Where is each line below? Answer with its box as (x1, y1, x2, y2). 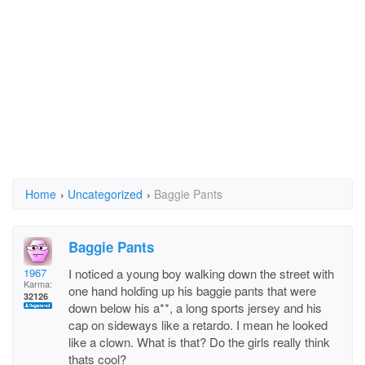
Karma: (24, 277, 52, 290)
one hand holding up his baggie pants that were (68, 282, 316, 299)
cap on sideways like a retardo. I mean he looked (68, 316, 328, 333)
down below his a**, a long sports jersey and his (68, 299, 322, 316)
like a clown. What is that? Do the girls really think (68, 333, 330, 350)
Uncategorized (68, 186, 143, 202)
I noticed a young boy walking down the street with (68, 265, 334, 282)
